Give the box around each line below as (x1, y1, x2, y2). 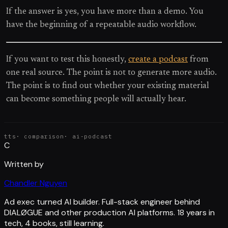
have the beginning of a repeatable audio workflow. (6, 21, 196, 30)
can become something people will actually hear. (6, 95, 186, 104)
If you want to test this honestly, (6, 55, 128, 64)
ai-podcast (72, 133, 112, 140)
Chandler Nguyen (4, 178, 67, 189)
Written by (4, 159, 44, 170)
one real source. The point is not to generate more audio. (6, 69, 217, 77)
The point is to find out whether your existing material (6, 82, 209, 91)
